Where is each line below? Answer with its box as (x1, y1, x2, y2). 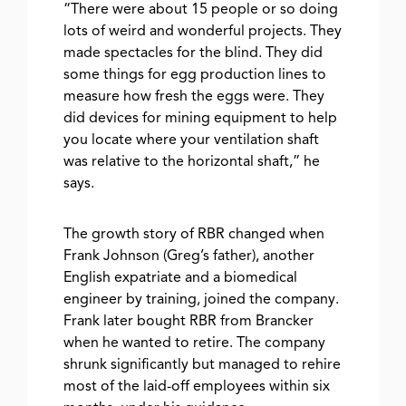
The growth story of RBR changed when (63, 225, 324, 244)
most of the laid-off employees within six (63, 377, 330, 396)
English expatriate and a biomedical (63, 268, 297, 287)
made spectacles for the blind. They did (63, 43, 323, 63)
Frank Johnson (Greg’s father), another (63, 246, 314, 266)
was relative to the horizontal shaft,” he (63, 152, 320, 171)
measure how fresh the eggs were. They (63, 87, 324, 106)
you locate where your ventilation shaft (63, 130, 319, 150)
